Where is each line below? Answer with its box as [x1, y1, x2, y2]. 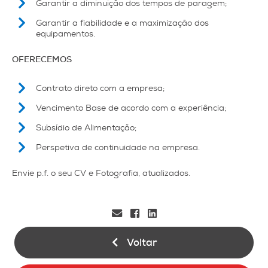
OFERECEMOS [12, 54, 72, 65]
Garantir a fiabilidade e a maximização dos [36, 17, 209, 29]
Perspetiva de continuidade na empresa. [36, 142, 200, 153]
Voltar [126, 236, 157, 249]
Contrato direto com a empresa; [36, 83, 165, 94]
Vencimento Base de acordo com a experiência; [36, 102, 226, 114]
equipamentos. [36, 28, 95, 39]
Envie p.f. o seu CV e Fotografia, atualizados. [12, 167, 190, 179]
